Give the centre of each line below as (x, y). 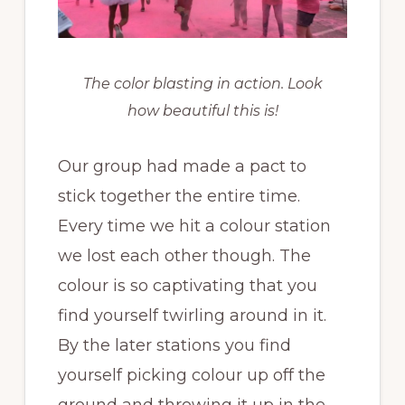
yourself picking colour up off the (191, 376)
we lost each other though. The (184, 256)
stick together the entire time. (179, 197)
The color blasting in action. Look (202, 84)
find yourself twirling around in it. (192, 316)
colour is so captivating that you (187, 286)
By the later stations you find (174, 346)
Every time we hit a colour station (194, 226)
